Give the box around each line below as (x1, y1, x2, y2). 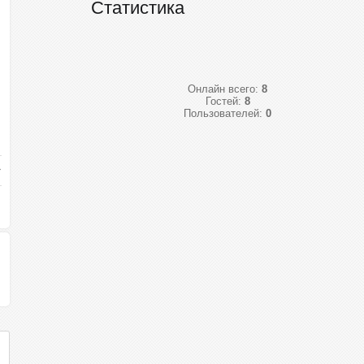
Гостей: (205, 95, 245, 107)
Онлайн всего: (188, 83, 262, 95)
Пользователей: (184, 107, 266, 119)
